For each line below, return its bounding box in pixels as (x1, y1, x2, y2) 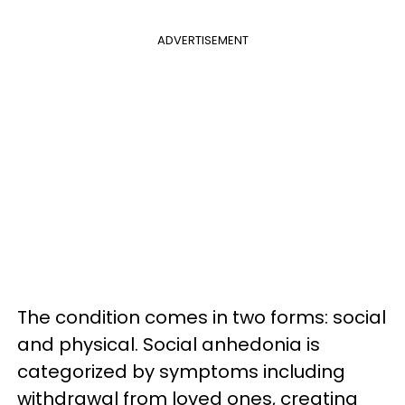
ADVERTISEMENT (156, 32, 249, 49)
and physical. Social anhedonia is (17, 332, 320, 357)
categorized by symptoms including (17, 359, 345, 384)
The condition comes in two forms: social (17, 305, 386, 330)
